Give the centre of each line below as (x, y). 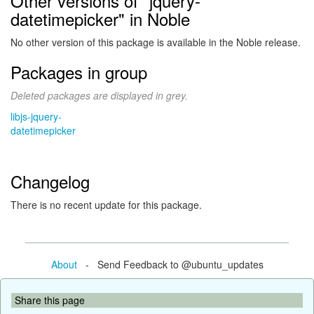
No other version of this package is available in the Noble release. (156, 42)
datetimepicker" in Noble (100, 19)
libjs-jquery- (36, 116)
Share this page (50, 300)
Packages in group (79, 72)
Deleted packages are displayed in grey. (99, 95)
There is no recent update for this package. (106, 205)
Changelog (50, 181)
